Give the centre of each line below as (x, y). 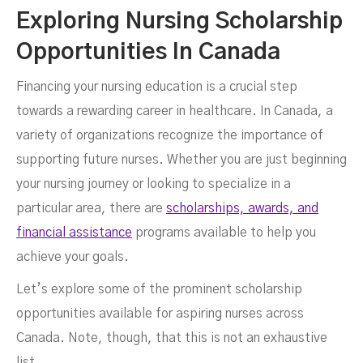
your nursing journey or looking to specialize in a (154, 184)
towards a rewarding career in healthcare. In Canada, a (175, 111)
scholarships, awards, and (242, 208)
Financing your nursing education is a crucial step (157, 87)
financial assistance (74, 233)
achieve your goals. (73, 257)
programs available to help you (224, 233)
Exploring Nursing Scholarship (179, 22)
